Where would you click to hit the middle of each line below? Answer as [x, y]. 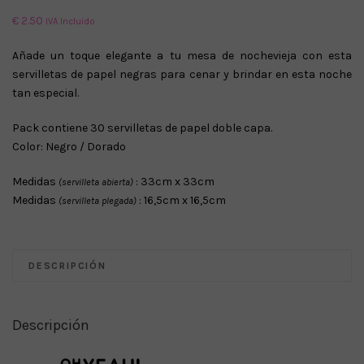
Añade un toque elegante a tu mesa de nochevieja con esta [182, 55]
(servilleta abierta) [96, 182]
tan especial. [45, 93]
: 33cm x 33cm [174, 181]
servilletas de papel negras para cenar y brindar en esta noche [182, 74]
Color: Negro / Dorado [69, 146]
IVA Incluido [70, 21]
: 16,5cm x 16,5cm [182, 200]
